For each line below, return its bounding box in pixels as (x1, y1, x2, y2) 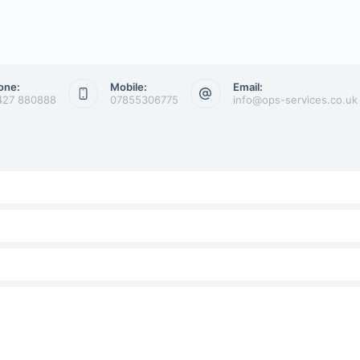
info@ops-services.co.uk (232, 93, 358, 107)
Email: (232, 80, 263, 94)
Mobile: (110, 80, 147, 94)
